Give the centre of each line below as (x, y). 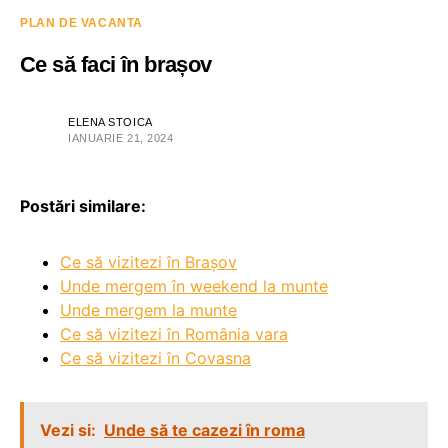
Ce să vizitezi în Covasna (155, 358)
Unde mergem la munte (148, 310)
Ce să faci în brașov (116, 64)
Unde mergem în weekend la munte (194, 286)
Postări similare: (83, 206)
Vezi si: (68, 430)
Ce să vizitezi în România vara (174, 334)
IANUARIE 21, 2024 (121, 138)
